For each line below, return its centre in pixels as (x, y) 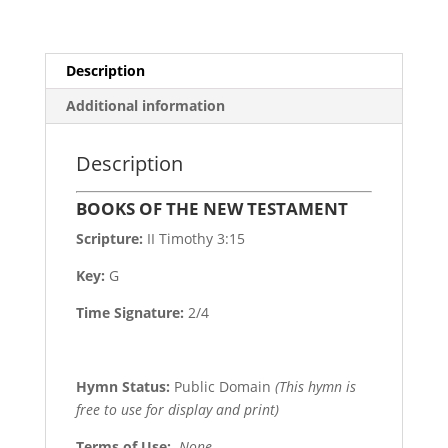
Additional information (145, 105)
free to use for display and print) (177, 409)
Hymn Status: (122, 386)
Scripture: (109, 238)
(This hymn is (315, 386)
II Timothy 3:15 (193, 238)
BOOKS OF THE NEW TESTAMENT (211, 208)
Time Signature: (131, 312)
